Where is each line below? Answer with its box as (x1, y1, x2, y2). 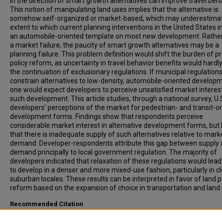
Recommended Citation (10, 200, 83, 208)
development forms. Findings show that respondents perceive (10, 112, 203, 120)
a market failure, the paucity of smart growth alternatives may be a (10, 41, 219, 49)
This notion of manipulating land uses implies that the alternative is (10, 5, 219, 13)
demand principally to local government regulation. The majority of (10, 148, 217, 156)
